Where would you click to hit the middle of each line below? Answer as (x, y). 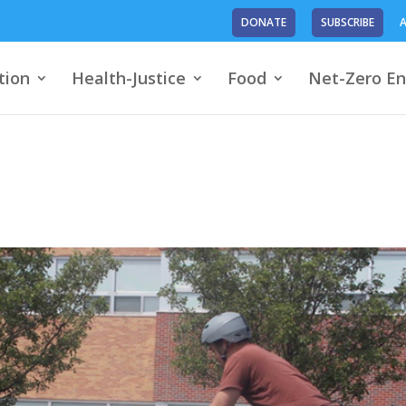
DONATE (264, 22)
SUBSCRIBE (348, 22)
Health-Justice (129, 78)
